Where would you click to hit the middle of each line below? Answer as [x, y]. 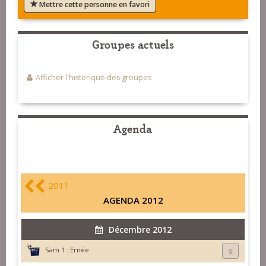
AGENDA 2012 [133, 200]
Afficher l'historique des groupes [94, 78]
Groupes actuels [133, 44]
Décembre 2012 [140, 230]
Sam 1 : [57, 250]
